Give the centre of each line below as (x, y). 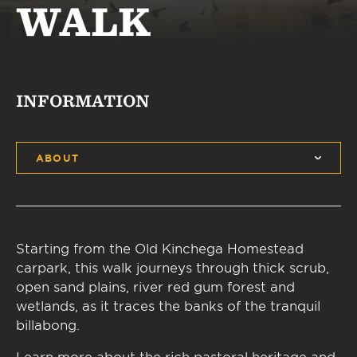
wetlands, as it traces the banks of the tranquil (168, 305)
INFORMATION (83, 101)
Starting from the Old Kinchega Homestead (160, 248)
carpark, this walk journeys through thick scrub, (173, 267)
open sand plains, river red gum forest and (155, 286)
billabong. (48, 324)
